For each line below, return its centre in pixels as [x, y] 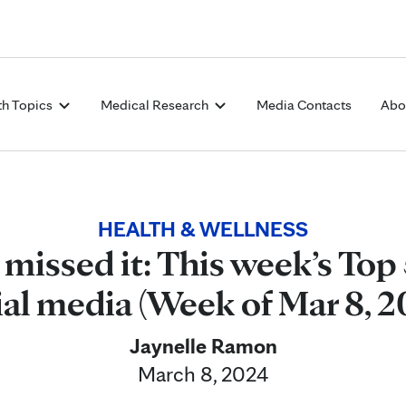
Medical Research [156, 105]
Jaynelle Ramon [203, 346]
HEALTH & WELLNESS [203, 229]
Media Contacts [304, 105]
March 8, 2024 [203, 374]
